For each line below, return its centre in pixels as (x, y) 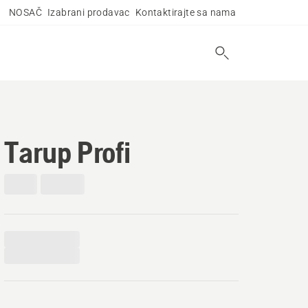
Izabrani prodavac (88, 12)
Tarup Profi (67, 152)
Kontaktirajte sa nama (186, 12)
